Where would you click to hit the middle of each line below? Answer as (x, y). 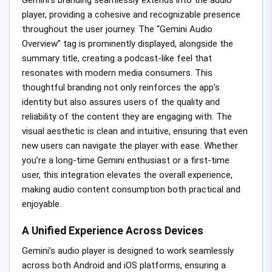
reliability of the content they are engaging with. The (127, 116)
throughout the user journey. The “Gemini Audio (117, 29)
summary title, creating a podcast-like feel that (117, 58)
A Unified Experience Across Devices (113, 231)
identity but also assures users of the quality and (121, 102)
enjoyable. (42, 204)
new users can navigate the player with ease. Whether (130, 145)
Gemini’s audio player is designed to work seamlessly (128, 251)
